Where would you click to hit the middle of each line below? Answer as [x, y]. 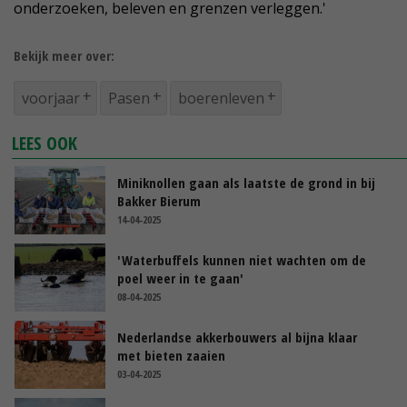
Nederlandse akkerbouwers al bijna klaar [237, 338]
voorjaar [51, 99]
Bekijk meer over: [64, 56]
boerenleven [221, 99]
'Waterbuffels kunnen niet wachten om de [242, 260]
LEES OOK [45, 144]
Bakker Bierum [159, 201]
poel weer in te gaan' [180, 278]
